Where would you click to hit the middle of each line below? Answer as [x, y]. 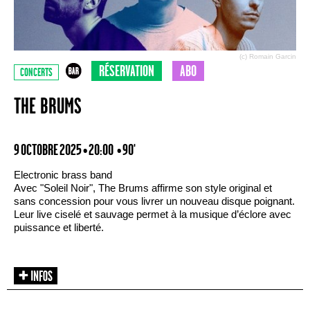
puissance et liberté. [59, 227]
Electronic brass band [63, 174]
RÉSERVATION [127, 71]
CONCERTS [36, 73]
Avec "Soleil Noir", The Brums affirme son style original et [143, 188]
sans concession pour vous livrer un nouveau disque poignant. [154, 201]
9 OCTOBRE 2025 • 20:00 [65, 150]
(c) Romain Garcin [268, 56]
